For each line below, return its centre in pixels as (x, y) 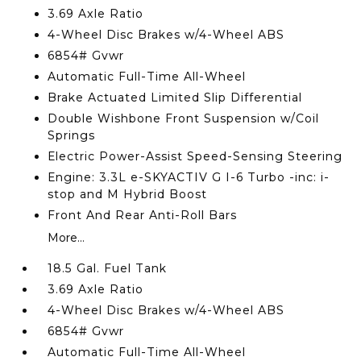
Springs (72, 135)
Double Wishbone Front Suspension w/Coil (184, 118)
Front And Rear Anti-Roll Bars (143, 215)
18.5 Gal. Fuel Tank (108, 268)
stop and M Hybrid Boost (128, 194)
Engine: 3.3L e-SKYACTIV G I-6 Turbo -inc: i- (189, 177)
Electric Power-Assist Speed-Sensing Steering (195, 156)
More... (66, 238)
